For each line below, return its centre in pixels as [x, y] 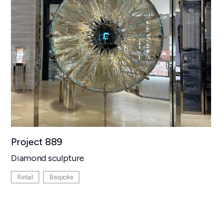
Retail [25, 177]
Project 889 [37, 142]
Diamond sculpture [48, 158]
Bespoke [61, 177]
